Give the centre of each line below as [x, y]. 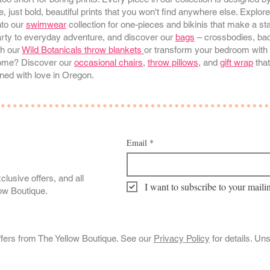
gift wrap [237, 63]
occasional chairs [108, 63]
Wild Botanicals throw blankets [83, 50]
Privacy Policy [182, 239]
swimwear [46, 25]
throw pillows [173, 63]
